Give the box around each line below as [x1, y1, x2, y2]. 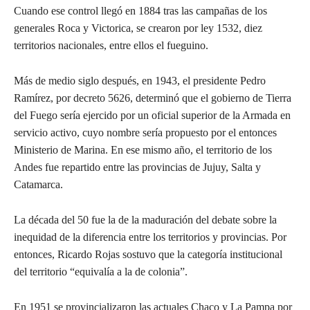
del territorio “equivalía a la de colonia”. [14, 265, 188, 277]
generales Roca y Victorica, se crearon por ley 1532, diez [14, 21, 262, 34]
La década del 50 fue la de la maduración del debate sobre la [14, 213, 277, 226]
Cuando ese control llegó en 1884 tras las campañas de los [14, 4, 267, 17]
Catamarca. [14, 178, 63, 190]
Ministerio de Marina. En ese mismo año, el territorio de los [14, 143, 272, 156]
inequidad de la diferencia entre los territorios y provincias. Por [14, 230, 286, 243]
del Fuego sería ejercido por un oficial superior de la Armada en [14, 109, 291, 121]
